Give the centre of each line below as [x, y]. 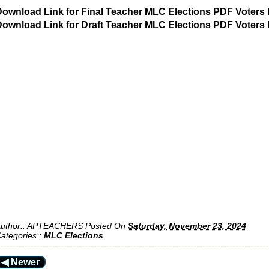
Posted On [107, 226]
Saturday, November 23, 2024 [187, 226]
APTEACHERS [55, 226]
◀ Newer [20, 262]
